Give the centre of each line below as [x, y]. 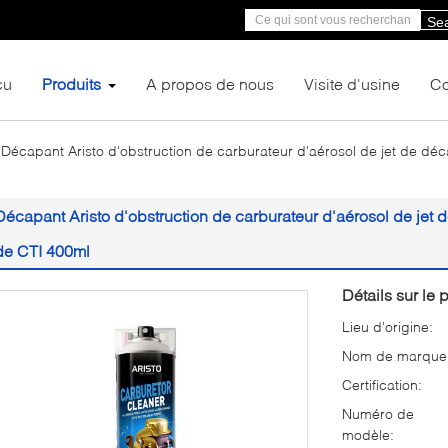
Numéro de [378, 413]
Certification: [382, 384]
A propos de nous [210, 83]
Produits [71, 83]
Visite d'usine [352, 83]
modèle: [368, 434]
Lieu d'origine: [387, 326]
